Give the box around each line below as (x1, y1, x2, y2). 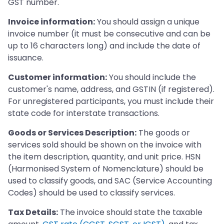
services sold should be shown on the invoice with (8, 138, 201, 150)
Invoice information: (8, 15, 95, 27)
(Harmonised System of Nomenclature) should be (8, 162, 203, 174)
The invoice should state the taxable (58, 206, 202, 218)
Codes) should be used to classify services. (8, 186, 175, 198)
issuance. (8, 51, 43, 63)
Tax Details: (8, 206, 58, 218)
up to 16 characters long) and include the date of (8, 39, 200, 51)
